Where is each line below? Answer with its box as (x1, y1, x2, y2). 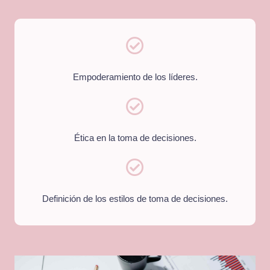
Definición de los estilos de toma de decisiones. (42, 193, 228, 204)
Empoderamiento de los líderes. (72, 72, 198, 82)
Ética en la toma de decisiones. (74, 133, 196, 143)
